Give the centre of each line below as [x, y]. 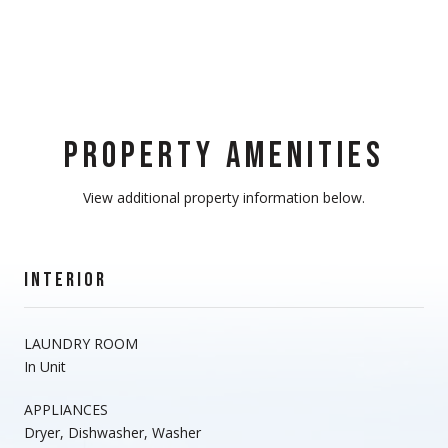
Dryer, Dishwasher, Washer [112, 432]
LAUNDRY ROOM [81, 343]
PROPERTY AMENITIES [224, 156]
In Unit [45, 366]
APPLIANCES [66, 409]
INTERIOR [65, 279]
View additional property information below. [224, 197]
